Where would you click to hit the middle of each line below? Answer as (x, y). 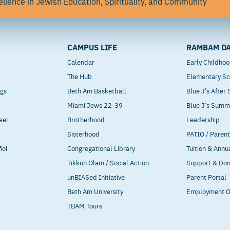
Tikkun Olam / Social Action (108, 162)
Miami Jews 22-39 (95, 104)
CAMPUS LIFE (92, 47)
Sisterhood (84, 133)
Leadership (203, 119)
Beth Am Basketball (97, 90)
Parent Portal (207, 176)
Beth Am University (95, 191)
